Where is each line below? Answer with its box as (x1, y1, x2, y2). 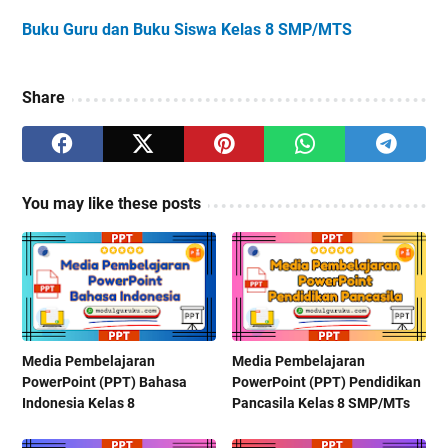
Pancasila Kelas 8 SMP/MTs (232, 395, 411, 412)
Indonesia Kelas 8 (22, 395, 135, 412)
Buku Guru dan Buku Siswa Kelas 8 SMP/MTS (22, 20, 352, 40)
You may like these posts (22, 194, 201, 214)
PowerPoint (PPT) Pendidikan (232, 374, 422, 391)
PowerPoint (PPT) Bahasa (22, 374, 187, 391)
